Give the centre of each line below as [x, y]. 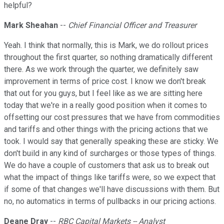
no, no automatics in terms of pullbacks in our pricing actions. [110, 201]
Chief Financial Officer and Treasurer [132, 25]
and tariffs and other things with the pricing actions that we [106, 129]
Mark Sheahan [31, 25]
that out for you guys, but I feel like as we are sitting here [103, 93]
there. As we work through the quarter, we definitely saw [101, 69]
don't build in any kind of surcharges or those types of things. [110, 153]
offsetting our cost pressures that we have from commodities [112, 117]
